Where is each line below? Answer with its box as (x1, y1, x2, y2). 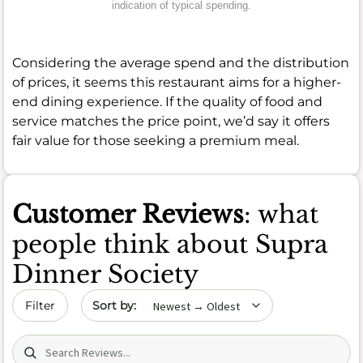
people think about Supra (12, 228, 328, 259)
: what (244, 199, 318, 229)
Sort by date (80, 289, 160, 305)
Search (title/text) (11, 335, 124, 351)
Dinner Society (12, 258, 199, 289)
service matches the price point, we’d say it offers (12, 113, 330, 129)
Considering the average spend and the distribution (12, 54, 349, 70)
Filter (25, 297, 55, 313)
